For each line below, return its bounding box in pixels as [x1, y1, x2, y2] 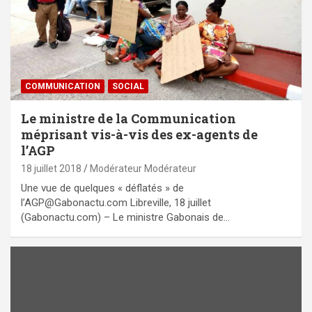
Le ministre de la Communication [21, 110, 236, 127]
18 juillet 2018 [21, 163, 81, 175]
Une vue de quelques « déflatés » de [21, 182, 184, 195]
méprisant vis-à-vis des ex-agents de [21, 126, 258, 143]
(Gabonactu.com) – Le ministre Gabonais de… [21, 211, 230, 224]
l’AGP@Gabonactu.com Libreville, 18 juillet [21, 196, 211, 210]
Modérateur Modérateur [90, 163, 196, 175]
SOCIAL [112, 81, 144, 92]
